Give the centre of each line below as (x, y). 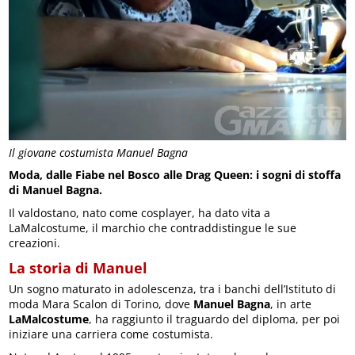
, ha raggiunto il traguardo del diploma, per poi (215, 319)
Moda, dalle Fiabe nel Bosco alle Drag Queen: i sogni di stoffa (175, 174)
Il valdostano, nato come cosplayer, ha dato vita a (140, 212)
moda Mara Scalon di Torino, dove (101, 303)
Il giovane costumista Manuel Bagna (99, 152)
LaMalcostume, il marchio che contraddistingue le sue (153, 227)
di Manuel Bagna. (56, 189)
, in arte (291, 303)
